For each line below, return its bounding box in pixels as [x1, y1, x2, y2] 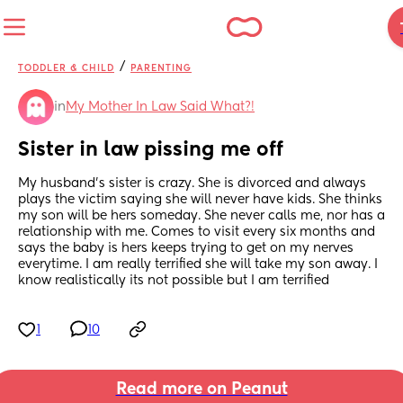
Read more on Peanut [115, 381, 288, 399]
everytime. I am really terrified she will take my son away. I [18, 258, 378, 272]
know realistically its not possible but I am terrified [18, 274, 329, 288]
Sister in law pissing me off [18, 140, 283, 161]
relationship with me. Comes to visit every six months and [18, 226, 375, 239]
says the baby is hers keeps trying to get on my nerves [18, 242, 354, 255]
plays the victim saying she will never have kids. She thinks [18, 193, 382, 207]
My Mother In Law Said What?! [66, 101, 255, 113]
